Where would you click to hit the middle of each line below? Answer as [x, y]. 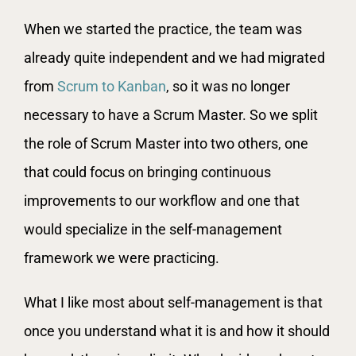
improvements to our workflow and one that [162, 200]
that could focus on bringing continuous [147, 172]
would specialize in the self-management [153, 229]
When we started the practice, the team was [163, 29]
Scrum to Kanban [112, 86]
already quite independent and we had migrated [174, 57]
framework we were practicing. [122, 257]
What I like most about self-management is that [173, 302]
